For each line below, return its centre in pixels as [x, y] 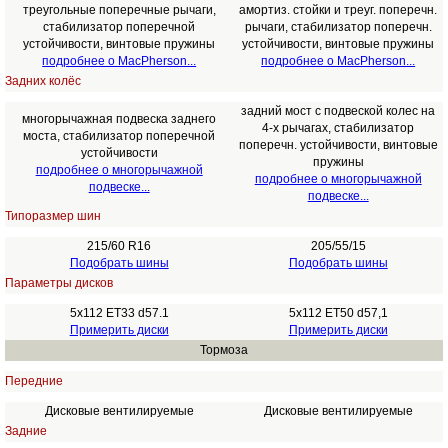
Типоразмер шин [52, 216]
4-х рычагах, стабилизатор [338, 128]
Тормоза [224, 350]
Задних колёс [42, 81]
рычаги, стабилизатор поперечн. [338, 27]
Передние [33, 381]
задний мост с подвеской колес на [338, 111]
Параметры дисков [58, 283]
